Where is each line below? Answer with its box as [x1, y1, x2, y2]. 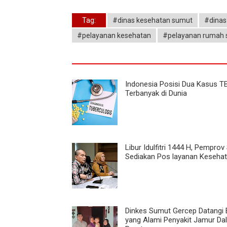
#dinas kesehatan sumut [112, 16, 193, 24]
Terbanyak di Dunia [125, 88, 187, 98]
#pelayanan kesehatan [77, 31, 151, 40]
